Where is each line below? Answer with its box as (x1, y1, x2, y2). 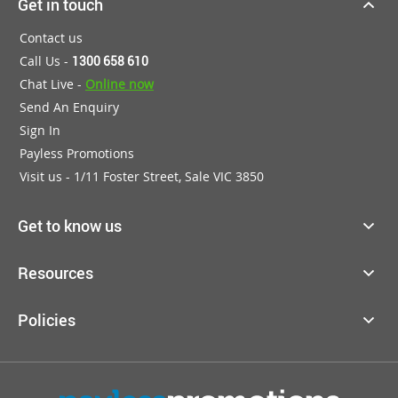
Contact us (20, 28, 83, 46)
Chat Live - (20, 75, 85, 92)
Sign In (20, 121, 60, 139)
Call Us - (20, 52, 72, 69)
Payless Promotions (20, 144, 134, 162)
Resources (18, 261, 93, 283)
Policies (18, 308, 76, 330)
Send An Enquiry (20, 98, 119, 115)
